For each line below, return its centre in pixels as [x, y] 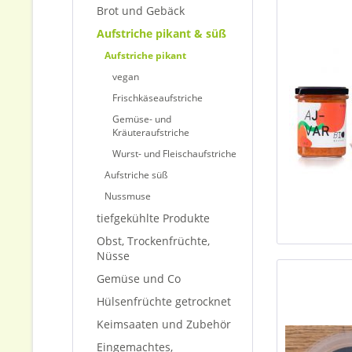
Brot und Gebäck [141, 11]
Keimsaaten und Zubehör [164, 324]
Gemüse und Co [139, 279]
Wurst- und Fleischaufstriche [174, 154]
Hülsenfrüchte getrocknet [164, 301]
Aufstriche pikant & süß [161, 33]
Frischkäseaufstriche [158, 98]
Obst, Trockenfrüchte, [153, 241]
